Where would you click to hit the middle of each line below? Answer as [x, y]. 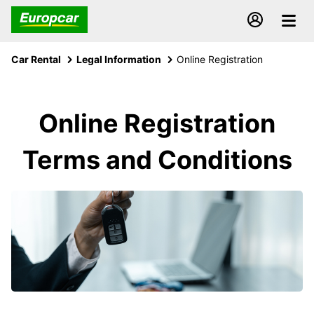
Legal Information [119, 59]
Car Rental [36, 59]
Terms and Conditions [157, 160]
